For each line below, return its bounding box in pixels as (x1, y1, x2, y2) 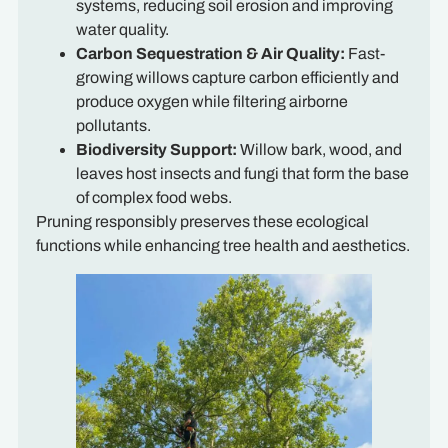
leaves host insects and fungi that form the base (75, 164, 409, 182)
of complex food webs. (75, 188, 232, 206)
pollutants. (75, 116, 151, 134)
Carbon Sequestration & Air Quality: (75, 44, 345, 62)
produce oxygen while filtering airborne (75, 92, 348, 110)
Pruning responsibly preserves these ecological (35, 212, 369, 230)
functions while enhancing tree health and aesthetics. (35, 236, 410, 254)
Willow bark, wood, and (236, 140, 402, 158)
